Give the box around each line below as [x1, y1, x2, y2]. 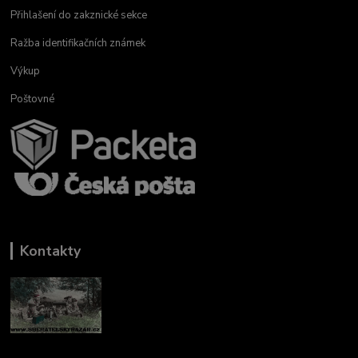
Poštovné [10, 91, 55, 106]
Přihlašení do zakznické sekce [10, 7, 148, 22]
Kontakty [19, 241, 81, 261]
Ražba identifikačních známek [10, 35, 146, 50]
